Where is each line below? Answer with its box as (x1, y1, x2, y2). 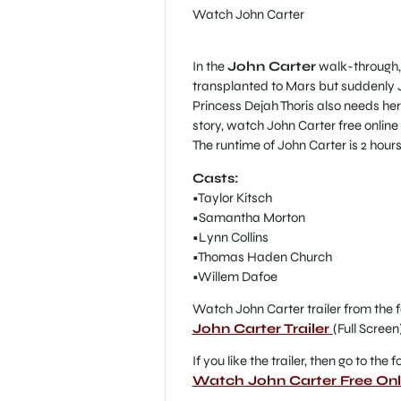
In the (192, 58, 227, 75)
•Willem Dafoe (192, 268, 277, 285)
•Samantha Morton (192, 209, 305, 226)
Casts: (192, 169, 238, 186)
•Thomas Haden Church (192, 248, 332, 265)
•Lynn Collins (192, 228, 269, 245)
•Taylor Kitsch (192, 189, 272, 206)
